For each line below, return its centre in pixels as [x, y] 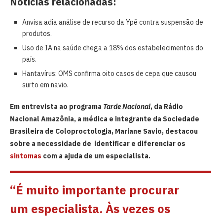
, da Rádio [167, 106]
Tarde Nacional [127, 106]
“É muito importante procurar [94, 190]
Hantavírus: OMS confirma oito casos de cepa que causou [109, 73]
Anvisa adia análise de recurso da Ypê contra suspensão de [113, 22]
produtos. [37, 33]
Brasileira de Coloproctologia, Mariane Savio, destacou [104, 131]
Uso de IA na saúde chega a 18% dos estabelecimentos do [113, 48]
